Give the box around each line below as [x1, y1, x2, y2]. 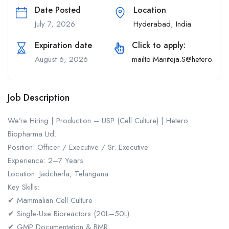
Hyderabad [133, 18, 171, 30]
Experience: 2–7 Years [8, 155, 83, 166]
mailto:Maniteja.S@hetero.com [132, 54, 228, 65]
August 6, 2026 [35, 54, 88, 65]
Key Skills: [8, 181, 39, 193]
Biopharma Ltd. [8, 128, 56, 140]
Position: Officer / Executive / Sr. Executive [8, 142, 148, 153]
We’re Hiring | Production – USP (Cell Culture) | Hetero [8, 115, 188, 126]
